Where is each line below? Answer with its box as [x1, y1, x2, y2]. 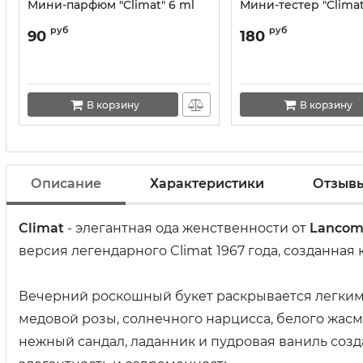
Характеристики [150, 175, 264, 191]
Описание [31, 175, 101, 191]
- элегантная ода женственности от [64, 220, 310, 236]
